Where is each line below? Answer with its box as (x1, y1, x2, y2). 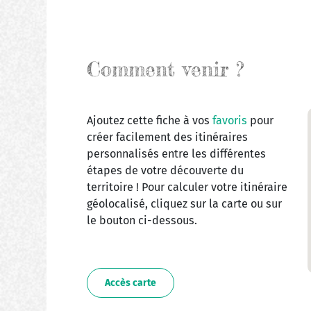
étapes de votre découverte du (86, 164, 244, 178)
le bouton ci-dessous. (86, 214, 197, 228)
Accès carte (104, 277, 156, 289)
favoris (212, 114, 250, 128)
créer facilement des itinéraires (86, 131, 248, 144)
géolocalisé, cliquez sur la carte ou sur (86, 197, 282, 211)
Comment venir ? (86, 57, 244, 82)
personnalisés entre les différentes (86, 147, 266, 161)
